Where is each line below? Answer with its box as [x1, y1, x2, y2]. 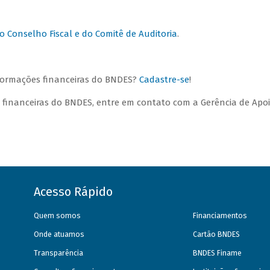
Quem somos [34, 211, 81, 220]
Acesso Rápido [34, 184, 113, 199]
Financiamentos [193, 211, 248, 220]
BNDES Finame [193, 248, 242, 257]
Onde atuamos [34, 230, 85, 239]
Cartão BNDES [193, 230, 240, 239]
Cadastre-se [139, 74, 190, 86]
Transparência [34, 248, 84, 257]
